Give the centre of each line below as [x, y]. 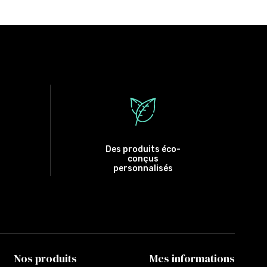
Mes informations [193, 258]
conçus [143, 159]
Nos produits [45, 258]
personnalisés [143, 168]
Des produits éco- [143, 149]
